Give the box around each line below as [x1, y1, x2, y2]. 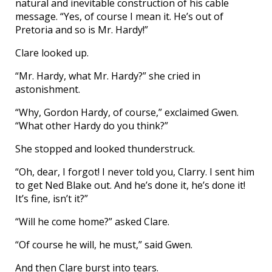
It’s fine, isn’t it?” [15, 192, 88, 206]
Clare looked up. [15, 46, 89, 60]
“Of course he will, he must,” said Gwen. [15, 238, 192, 252]
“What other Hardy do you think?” [15, 119, 168, 133]
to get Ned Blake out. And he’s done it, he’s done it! [15, 178, 245, 192]
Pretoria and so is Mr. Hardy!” [15, 23, 148, 37]
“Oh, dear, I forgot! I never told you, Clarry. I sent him [15, 165, 254, 179]
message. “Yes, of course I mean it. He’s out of [15, 10, 223, 24]
